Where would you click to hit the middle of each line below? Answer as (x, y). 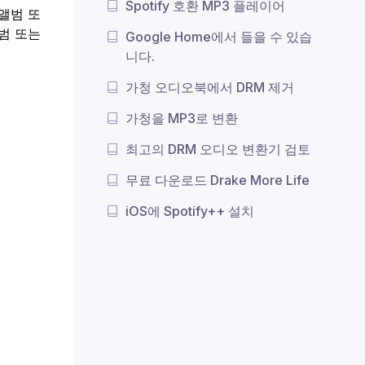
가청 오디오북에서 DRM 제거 (210, 88)
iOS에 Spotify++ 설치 (190, 211)
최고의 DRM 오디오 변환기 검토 (218, 150)
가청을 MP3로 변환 (182, 119)
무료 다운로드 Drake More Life (218, 180)
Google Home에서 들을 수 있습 (219, 37)
